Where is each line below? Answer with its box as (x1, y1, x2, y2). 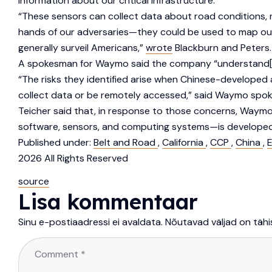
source (18, 174, 49, 188)
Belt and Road (93, 135, 158, 149)
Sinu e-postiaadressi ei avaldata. (18, 215, 163, 228)
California (162, 135, 206, 149)
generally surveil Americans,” (18, 41, 146, 54)
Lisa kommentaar (18, 188, 198, 215)
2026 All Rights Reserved (18, 151, 128, 165)
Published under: (18, 135, 93, 149)
